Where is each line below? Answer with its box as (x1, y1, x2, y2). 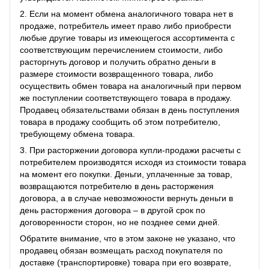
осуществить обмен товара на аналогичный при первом (20, 80, 241, 91)
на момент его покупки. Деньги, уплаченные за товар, (20, 169, 232, 179)
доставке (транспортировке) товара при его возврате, (20, 257, 231, 267)
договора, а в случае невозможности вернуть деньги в (20, 193, 233, 203)
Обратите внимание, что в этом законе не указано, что (20, 233, 235, 243)
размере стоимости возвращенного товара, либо (20, 68, 213, 79)
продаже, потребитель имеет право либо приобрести (20, 20, 231, 31)
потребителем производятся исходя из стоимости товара (20, 157, 246, 167)
